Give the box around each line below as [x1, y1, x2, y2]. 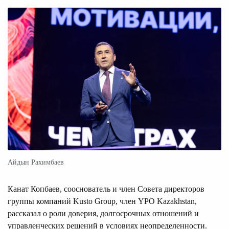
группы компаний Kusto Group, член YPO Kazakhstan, [8, 197, 197, 206]
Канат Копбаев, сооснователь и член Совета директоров [8, 185, 204, 194]
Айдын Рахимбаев [8, 158, 64, 167]
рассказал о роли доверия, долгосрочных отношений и [8, 209, 199, 218]
